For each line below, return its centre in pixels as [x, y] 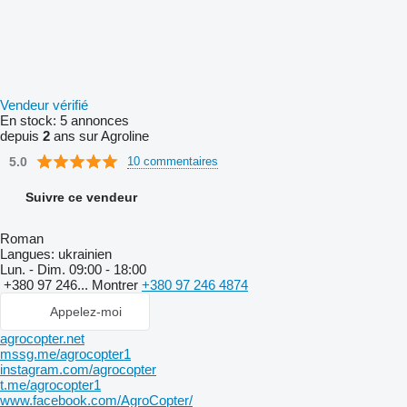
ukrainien [83, 254]
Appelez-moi [86, 312]
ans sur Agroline [99, 136]
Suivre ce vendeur [81, 197]
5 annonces [94, 120]
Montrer [117, 285]
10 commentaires [173, 161]
